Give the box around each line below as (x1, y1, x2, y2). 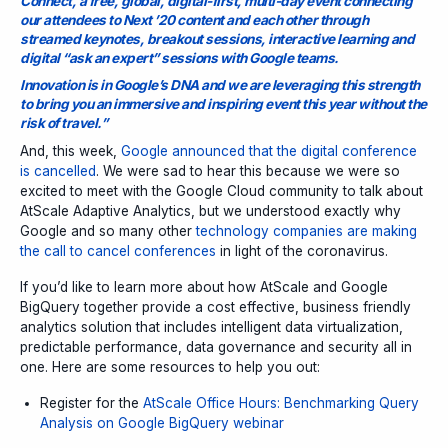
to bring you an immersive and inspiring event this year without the (20, 95, 427, 112)
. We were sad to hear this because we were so (96, 162, 400, 179)
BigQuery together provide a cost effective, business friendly (20, 298, 411, 315)
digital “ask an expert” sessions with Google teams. (20, 49, 339, 66)
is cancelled (20, 162, 96, 179)
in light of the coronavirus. (216, 242, 388, 259)
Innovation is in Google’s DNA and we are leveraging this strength (20, 76, 420, 93)
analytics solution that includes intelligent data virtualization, (20, 318, 403, 335)
